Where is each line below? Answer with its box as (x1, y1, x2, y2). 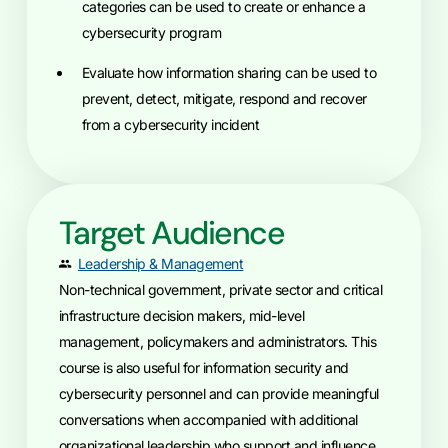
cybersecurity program (81, 24, 222, 41)
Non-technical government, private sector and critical (58, 281, 383, 298)
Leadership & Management (77, 255, 244, 272)
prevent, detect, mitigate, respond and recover (81, 90, 367, 107)
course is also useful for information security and (58, 359, 349, 376)
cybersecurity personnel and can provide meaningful (58, 385, 379, 402)
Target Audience (58, 212, 285, 254)
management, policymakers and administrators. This (58, 333, 377, 350)
